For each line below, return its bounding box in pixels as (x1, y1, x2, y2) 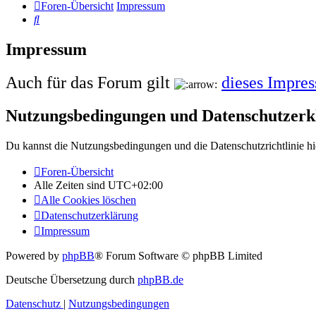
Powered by (6, 250, 62, 262)
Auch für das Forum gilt (6, 73, 174, 92)
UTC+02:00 (108, 179, 163, 192)
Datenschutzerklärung (41, 209, 138, 222)
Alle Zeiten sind (34, 179, 108, 192)
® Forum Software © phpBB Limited (95, 250, 262, 262)
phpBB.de (138, 274, 183, 286)
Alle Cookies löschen (41, 194, 136, 207)
